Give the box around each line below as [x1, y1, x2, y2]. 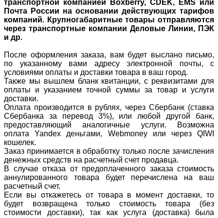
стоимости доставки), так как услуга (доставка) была [4, 208, 214, 217]
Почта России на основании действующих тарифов [4, 6, 214, 15]
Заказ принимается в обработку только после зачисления [4, 146, 214, 155]
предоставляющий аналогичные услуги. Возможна [4, 120, 214, 129]
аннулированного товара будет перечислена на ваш [4, 173, 214, 182]
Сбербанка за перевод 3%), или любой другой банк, [4, 111, 214, 120]
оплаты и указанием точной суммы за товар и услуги [4, 85, 214, 94]
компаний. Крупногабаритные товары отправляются [4, 15, 214, 24]
